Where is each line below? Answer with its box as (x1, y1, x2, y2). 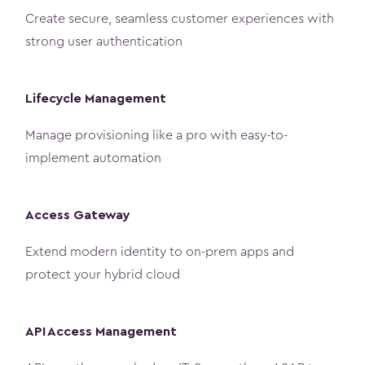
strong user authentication (25, 35, 182, 49)
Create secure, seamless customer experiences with (25, 12, 334, 26)
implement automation (25, 152, 161, 165)
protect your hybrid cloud (25, 268, 180, 282)
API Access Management (25, 325, 177, 340)
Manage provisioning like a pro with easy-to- (25, 129, 288, 143)
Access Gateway (25, 209, 130, 223)
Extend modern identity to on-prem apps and (25, 245, 294, 259)
